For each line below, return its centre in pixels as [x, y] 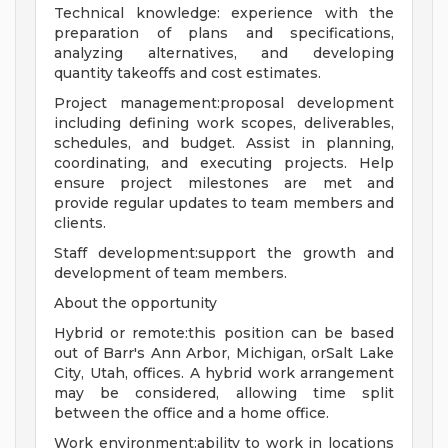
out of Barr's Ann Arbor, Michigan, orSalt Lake [224, 353]
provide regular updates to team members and [224, 203]
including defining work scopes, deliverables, [224, 123]
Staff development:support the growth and [224, 253]
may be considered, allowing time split [224, 393]
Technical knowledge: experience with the [224, 13]
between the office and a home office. [191, 413]
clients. [80, 223]
